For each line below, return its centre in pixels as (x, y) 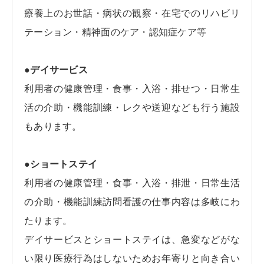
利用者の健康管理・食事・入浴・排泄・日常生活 (132, 183)
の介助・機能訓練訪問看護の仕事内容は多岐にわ (132, 202)
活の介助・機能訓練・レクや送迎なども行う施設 (132, 108)
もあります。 (53, 127)
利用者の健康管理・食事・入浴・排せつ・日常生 (132, 89)
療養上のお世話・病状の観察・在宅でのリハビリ (132, 14)
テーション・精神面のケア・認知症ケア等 (115, 32)
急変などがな (210, 240)
